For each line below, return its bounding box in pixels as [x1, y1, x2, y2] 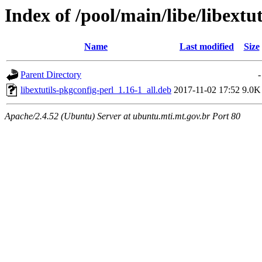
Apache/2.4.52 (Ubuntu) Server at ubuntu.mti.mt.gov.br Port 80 [5, 111, 240, 122]
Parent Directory [20, 70, 81, 80]
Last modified [180, 42, 234, 52]
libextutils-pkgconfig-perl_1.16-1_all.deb [20, 85, 171, 95]
